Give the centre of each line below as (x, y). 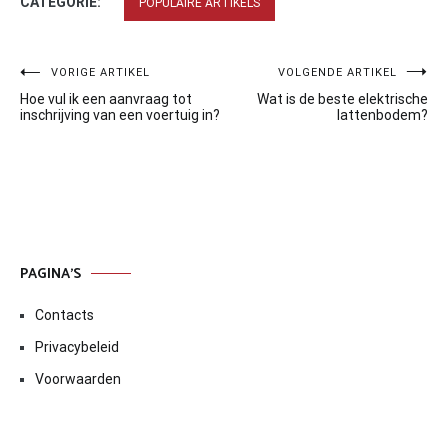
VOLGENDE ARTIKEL (337, 72)
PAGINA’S (50, 274)
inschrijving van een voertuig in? (120, 114)
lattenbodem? (382, 114)
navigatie (67, 114)
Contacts (64, 314)
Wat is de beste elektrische (342, 98)
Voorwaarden (78, 378)
